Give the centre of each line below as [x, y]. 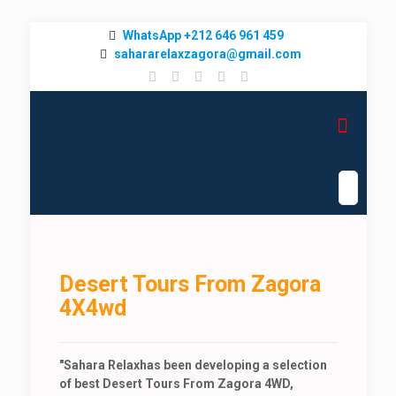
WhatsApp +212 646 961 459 [203, 35]
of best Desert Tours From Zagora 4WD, [176, 384]
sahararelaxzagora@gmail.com [207, 54]
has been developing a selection [233, 365]
